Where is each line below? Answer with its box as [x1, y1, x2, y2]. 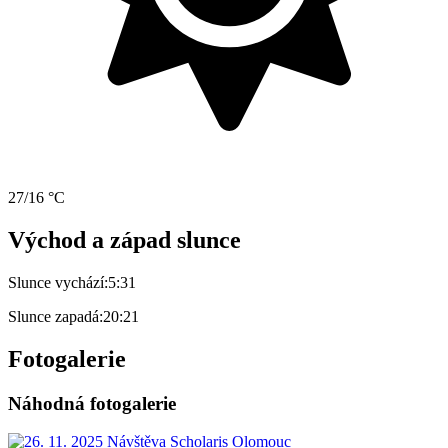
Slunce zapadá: [8, 307, 103, 325]
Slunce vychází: [8, 273, 108, 291]
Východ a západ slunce [8, 226, 241, 253]
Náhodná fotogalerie [8, 392, 176, 414]
